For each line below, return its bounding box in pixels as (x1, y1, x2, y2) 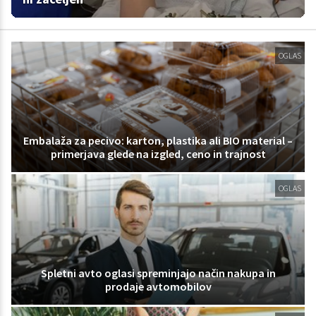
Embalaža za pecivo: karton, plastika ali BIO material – (23, 133, 293, 147)
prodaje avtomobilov (104, 279, 212, 293)
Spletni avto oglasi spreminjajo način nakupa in (40, 265, 276, 280)
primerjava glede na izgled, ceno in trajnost (50, 146, 266, 161)
